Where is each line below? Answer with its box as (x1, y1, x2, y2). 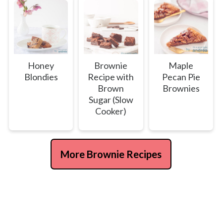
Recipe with (88, 71, 134, 83)
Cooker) (95, 106, 127, 117)
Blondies (24, 71, 58, 83)
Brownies (162, 83, 200, 94)
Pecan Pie (162, 71, 200, 83)
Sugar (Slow (88, 94, 133, 106)
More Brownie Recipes (60, 148, 162, 161)
